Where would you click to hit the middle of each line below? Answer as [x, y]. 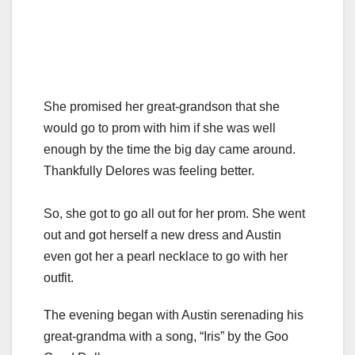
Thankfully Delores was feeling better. [149, 170]
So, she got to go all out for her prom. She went [174, 213]
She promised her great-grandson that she [162, 106]
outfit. [59, 277]
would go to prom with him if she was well [160, 128]
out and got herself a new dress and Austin [162, 235]
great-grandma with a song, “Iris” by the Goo [166, 336]
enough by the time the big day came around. [170, 149]
